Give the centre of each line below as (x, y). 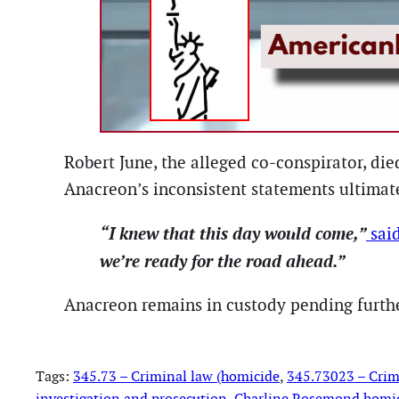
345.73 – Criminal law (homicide (176, 376)
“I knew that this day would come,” (233, 234)
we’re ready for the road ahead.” (223, 261)
